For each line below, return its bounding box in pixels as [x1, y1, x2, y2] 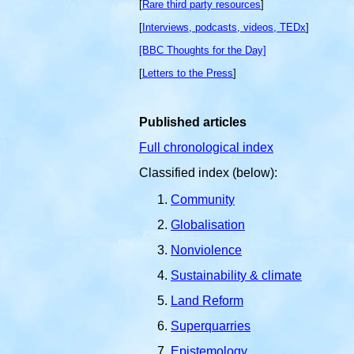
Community [171, 193, 235, 206]
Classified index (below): [139, 166, 277, 179]
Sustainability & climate [171, 269, 302, 282]
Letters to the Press [142, 67, 233, 79]
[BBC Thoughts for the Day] [139, 44, 266, 56]
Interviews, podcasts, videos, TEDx [142, 21, 306, 33]
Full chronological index [139, 141, 273, 154]
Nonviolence [171, 243, 242, 257]
